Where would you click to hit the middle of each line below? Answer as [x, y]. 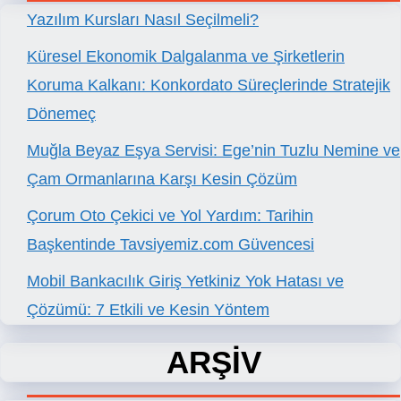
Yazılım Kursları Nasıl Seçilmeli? [143, 20]
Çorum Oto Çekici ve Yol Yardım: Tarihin [170, 216]
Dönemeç [61, 114]
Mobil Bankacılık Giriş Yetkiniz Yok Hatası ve [185, 282]
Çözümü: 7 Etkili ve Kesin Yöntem [148, 310]
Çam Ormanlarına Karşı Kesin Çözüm [162, 179]
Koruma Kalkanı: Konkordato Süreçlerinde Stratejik [209, 85]
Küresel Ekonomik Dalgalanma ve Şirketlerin [186, 57]
